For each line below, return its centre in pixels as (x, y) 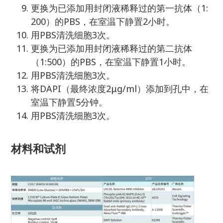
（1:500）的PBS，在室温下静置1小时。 (111, 62)
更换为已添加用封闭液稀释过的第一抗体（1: (120, 8)
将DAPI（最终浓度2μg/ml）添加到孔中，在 (120, 89)
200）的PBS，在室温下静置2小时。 (103, 22)
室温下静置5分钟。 (69, 102)
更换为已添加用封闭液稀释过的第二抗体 (112, 49)
